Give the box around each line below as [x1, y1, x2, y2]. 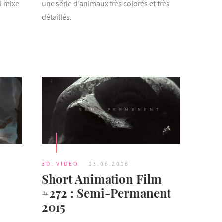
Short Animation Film [41, 170, 162, 187]
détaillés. [41, 12, 72, 23]
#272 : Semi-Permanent [41, 184, 171, 201]
